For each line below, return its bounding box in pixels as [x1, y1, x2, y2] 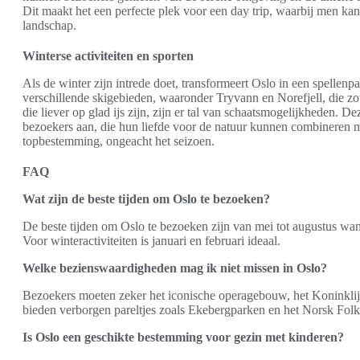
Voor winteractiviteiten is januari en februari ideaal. [22, 234, 280, 247]
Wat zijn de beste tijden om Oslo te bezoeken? [22, 192, 270, 206]
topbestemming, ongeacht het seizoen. [22, 134, 215, 148]
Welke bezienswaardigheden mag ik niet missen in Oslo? [22, 261, 327, 275]
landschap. [22, 18, 76, 32]
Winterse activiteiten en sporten [22, 49, 194, 63]
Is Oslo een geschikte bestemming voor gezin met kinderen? [22, 330, 344, 344]
